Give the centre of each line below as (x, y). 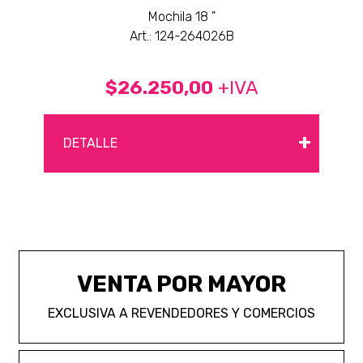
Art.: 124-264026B (181, 36)
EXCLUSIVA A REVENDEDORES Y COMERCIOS (181, 314)
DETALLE (90, 143)
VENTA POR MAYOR (181, 284)
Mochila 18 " (181, 17)
